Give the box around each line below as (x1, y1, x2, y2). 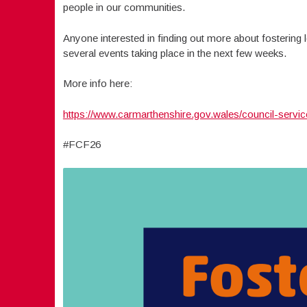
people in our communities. (62, 1, 185, 13)
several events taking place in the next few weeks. (62, 47, 286, 59)
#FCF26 (62, 138, 101, 150)
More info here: (62, 77, 132, 89)
